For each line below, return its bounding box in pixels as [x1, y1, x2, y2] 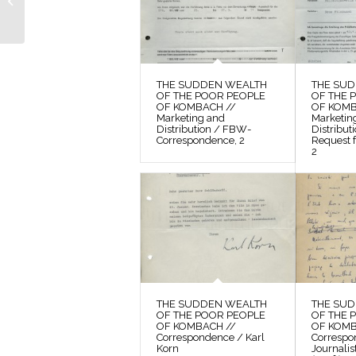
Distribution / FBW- [157, 122, 251, 135]
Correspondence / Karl [157, 331, 265, 343]
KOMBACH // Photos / [28, 19, 131, 34]
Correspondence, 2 [157, 133, 245, 146]
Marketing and [157, 111, 225, 124]
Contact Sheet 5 [28, 36, 103, 51]
